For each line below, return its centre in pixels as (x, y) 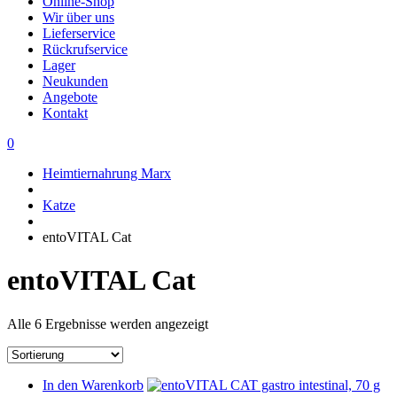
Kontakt (65, 113)
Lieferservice (79, 33)
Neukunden (75, 81)
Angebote (70, 97)
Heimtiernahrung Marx (107, 173)
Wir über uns (78, 17)
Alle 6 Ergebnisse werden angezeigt (108, 323)
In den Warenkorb (93, 385)
